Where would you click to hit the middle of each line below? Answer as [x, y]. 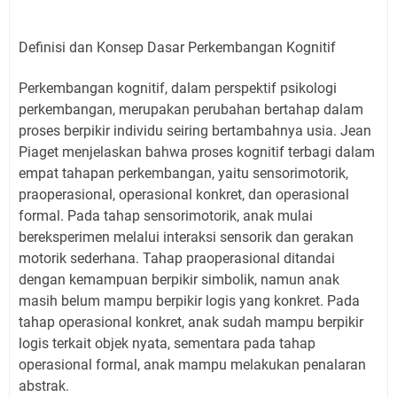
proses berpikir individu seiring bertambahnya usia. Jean [195, 130]
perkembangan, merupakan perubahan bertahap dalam [191, 109]
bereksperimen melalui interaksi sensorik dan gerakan [186, 237]
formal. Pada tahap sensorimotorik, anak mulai [166, 215]
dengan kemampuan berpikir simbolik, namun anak [179, 279]
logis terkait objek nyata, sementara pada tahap [167, 343]
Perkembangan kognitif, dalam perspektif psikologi [178, 88]
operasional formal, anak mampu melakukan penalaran [192, 364]
